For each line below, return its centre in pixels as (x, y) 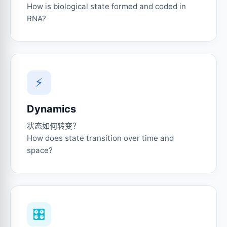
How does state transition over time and (100, 138)
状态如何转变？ (53, 126)
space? (40, 150)
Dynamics (51, 109)
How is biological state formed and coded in (106, 6)
